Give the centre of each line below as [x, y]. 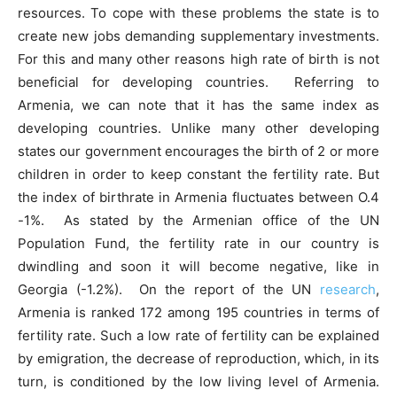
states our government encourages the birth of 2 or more [198, 152]
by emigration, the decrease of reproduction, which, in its [198, 359]
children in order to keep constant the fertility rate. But [198, 175]
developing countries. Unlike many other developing [198, 128]
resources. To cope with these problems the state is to [198, 13]
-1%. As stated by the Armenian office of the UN [198, 221]
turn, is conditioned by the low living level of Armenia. [198, 382]
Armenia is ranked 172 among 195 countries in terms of [198, 313]
